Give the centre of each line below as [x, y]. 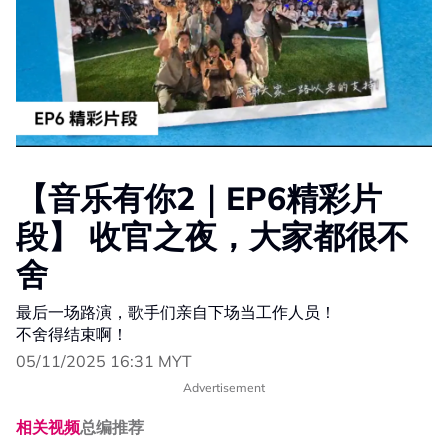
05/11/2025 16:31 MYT [104, 361]
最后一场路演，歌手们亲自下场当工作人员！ [176, 312]
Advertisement [224, 387]
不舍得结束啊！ [72, 334]
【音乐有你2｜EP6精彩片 [199, 198]
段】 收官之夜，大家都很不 [212, 236]
